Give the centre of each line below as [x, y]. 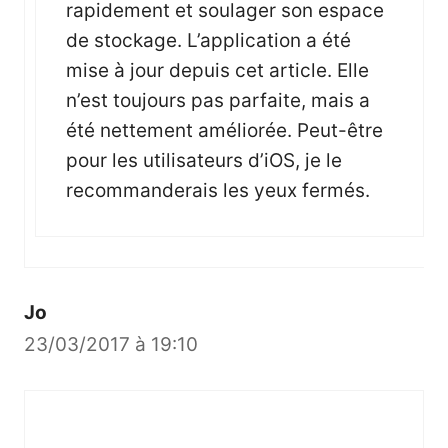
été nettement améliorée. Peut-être [224, 130]
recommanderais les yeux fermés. [218, 190]
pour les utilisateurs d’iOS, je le [204, 160]
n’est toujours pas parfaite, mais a [218, 100]
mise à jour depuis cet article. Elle [217, 70]
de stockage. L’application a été [208, 40]
